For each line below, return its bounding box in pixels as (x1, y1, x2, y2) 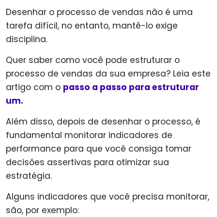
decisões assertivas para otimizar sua (6, 156, 169, 169)
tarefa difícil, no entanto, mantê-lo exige (6, 20, 178, 32)
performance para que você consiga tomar (6, 143, 191, 155)
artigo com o (6, 81, 63, 93)
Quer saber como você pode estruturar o (6, 54, 180, 66)
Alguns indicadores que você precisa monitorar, (6, 191, 209, 203)
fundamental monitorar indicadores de (6, 129, 172, 141)
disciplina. (6, 33, 47, 46)
